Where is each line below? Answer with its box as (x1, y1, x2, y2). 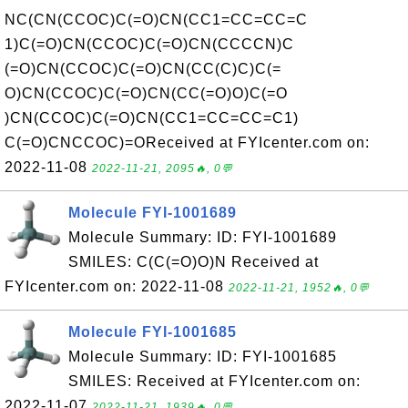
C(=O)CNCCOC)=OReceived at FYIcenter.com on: (5, 135, 370, 150)
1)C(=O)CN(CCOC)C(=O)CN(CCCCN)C (5, 36, 294, 52)
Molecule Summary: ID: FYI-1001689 (68, 229, 337, 245)
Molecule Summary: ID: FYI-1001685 (68, 349, 337, 364)
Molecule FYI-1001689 (68, 205, 237, 220)
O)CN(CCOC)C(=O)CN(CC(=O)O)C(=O (5, 86, 288, 101)
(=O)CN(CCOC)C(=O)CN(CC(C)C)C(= (5, 61, 281, 76)
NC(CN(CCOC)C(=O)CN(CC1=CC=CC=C (5, 12, 308, 27)
